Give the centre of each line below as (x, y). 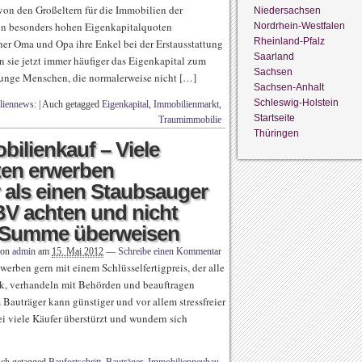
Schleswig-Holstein (296, 102)
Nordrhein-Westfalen (299, 25)
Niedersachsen (287, 10)
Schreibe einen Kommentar (170, 251)
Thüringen (276, 133)
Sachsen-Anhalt (289, 87)
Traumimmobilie (190, 120)
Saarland (274, 56)
